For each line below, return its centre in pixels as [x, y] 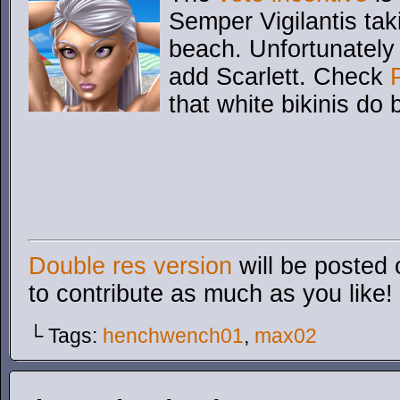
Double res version [130, 266]
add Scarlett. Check [279, 77]
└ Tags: [66, 336]
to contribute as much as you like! [211, 294]
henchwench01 [173, 336]
